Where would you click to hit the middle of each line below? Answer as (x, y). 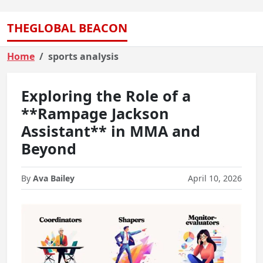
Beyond (49, 149)
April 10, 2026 (215, 178)
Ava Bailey (54, 178)
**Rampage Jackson (95, 113)
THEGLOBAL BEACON (67, 28)
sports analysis (83, 56)
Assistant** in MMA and (111, 131)
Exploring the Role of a (106, 96)
